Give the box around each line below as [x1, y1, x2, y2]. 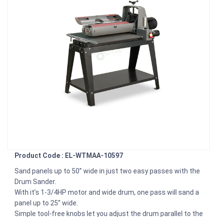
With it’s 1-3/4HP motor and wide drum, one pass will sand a [15, 188, 199, 196]
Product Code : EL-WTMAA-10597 [15, 151, 123, 159]
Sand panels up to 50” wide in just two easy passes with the [15, 167, 200, 175]
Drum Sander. [15, 177, 58, 186]
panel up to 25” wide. [15, 199, 79, 207]
